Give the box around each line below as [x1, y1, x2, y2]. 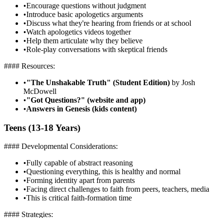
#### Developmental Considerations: [4, 142, 118, 151]
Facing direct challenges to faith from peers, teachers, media [26, 185, 209, 194]
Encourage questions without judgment [26, 1, 146, 10]
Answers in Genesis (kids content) [26, 104, 137, 113]
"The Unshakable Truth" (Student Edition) [26, 78, 170, 87]
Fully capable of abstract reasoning [26, 159, 133, 167]
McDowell [23, 87, 56, 95]
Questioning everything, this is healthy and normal [26, 167, 181, 176]
